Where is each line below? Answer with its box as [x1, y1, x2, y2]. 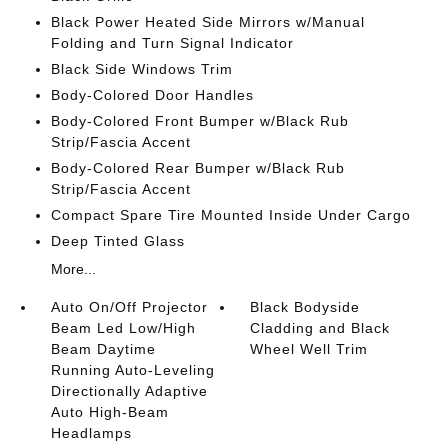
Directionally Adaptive [50, 383, 208, 399]
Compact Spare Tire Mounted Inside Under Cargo [50, 207, 411, 223]
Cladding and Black [250, 320, 391, 336]
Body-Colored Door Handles [50, 87, 254, 103]
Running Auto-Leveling [50, 362, 215, 378]
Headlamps [50, 425, 132, 441]
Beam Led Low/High [50, 320, 196, 336]
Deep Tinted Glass [50, 233, 185, 249]
